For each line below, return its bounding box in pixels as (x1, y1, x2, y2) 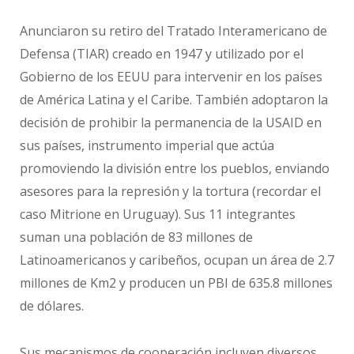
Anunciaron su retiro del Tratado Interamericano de (20, 22, 327, 40)
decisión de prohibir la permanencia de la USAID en (20, 114, 322, 132)
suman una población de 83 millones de (20, 228, 253, 247)
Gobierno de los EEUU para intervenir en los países (20, 68, 322, 86)
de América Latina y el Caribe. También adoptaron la (20, 91, 328, 109)
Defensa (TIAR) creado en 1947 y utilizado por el (20, 45, 303, 63)
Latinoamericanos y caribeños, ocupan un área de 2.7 (20, 251, 334, 269)
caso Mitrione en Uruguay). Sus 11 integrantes (20, 205, 296, 224)
